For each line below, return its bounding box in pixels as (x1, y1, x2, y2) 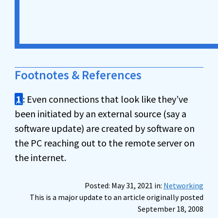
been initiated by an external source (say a (15, 107, 186, 120)
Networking (163, 180, 203, 190)
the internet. (15, 151, 66, 163)
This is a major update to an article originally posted (30, 192, 203, 202)
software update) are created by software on (15, 122, 195, 134)
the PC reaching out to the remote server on (15, 136, 195, 149)
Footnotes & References (15, 67, 142, 83)
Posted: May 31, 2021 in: (85, 180, 163, 190)
